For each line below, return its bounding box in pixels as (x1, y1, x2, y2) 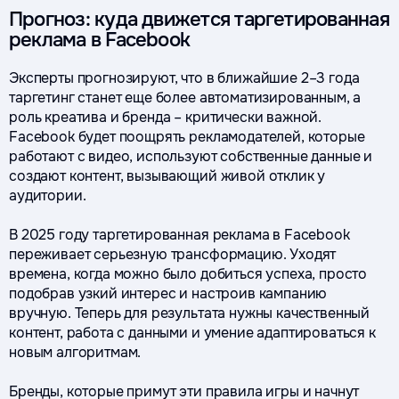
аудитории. (9, 186, 86, 205)
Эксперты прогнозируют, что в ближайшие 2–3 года (9, 69, 360, 87)
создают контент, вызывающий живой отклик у (9, 167, 326, 185)
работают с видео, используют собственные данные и (9, 147, 373, 166)
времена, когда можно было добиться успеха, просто (9, 265, 368, 283)
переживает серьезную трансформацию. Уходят (9, 245, 337, 264)
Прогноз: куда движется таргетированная (9, 7, 389, 32)
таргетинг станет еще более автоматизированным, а (9, 88, 362, 107)
